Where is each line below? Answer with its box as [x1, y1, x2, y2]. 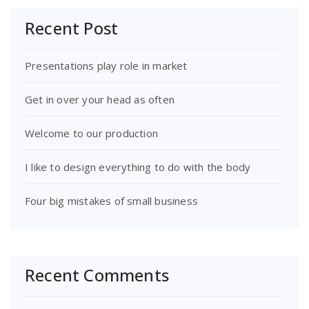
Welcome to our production [25, 126, 158, 140]
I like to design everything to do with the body [25, 159, 251, 174]
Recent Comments [25, 263, 169, 286]
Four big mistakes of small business [25, 193, 198, 208]
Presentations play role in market [25, 58, 188, 72]
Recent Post [25, 16, 119, 39]
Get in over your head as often [25, 92, 175, 106]
